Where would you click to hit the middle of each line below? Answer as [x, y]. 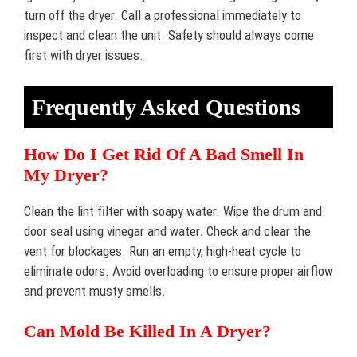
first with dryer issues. [84, 55]
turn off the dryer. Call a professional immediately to [163, 15]
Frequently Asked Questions [166, 107]
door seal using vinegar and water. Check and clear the [167, 231]
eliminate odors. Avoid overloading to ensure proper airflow [178, 271]
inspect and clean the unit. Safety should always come [169, 35]
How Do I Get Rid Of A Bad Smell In [164, 154]
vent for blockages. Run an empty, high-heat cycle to [163, 251]
